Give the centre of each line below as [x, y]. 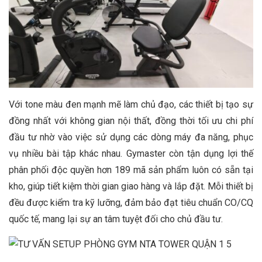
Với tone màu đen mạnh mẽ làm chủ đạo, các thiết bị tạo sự [131, 105]
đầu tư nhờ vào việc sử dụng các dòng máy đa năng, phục [131, 137]
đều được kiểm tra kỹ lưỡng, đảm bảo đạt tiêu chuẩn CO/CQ [131, 203]
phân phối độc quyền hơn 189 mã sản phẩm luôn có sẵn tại [131, 170]
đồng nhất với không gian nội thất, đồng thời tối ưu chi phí [131, 121]
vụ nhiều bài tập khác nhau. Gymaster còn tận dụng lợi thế [131, 154]
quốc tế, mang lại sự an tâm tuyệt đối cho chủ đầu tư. [116, 219]
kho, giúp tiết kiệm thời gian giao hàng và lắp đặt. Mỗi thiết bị [131, 187]
